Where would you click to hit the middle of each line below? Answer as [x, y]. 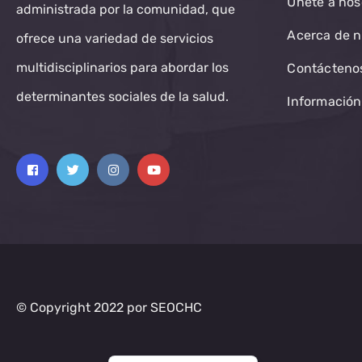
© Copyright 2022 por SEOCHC [109, 308]
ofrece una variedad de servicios [115, 39]
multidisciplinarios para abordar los [122, 68]
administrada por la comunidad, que [126, 10]
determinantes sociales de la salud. [122, 97]
